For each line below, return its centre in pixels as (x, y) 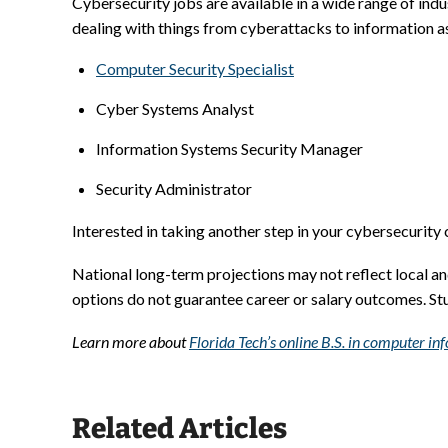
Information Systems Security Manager (229, 149)
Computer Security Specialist (195, 69)
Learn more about (130, 342)
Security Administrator (174, 189)
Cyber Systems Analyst (175, 109)
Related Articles (179, 429)
